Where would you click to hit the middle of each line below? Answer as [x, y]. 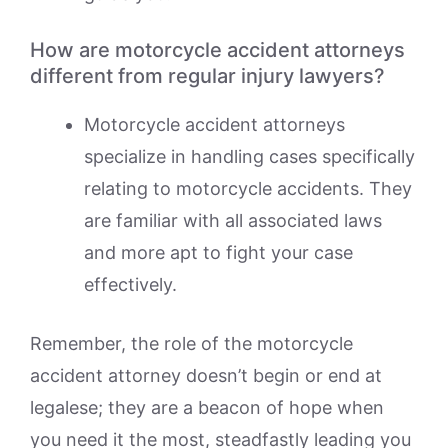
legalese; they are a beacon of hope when [207, 407]
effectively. [130, 284]
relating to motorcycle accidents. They [248, 188]
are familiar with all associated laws [233, 220]
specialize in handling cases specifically [249, 156]
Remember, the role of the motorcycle [191, 343]
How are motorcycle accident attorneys [217, 49]
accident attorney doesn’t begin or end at [206, 375]
